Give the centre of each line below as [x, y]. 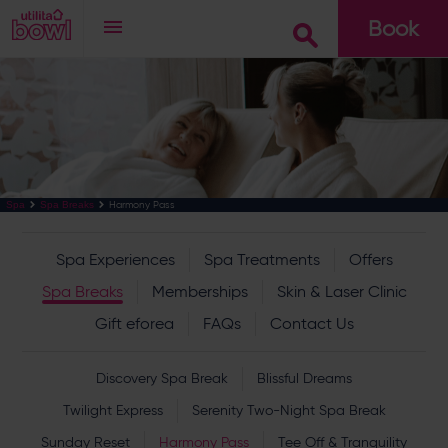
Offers [370, 259]
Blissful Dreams [304, 378]
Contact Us [311, 323]
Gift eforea [134, 323]
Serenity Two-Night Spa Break [288, 410]
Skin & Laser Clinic [341, 291]
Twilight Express [112, 410]
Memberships [199, 291]
